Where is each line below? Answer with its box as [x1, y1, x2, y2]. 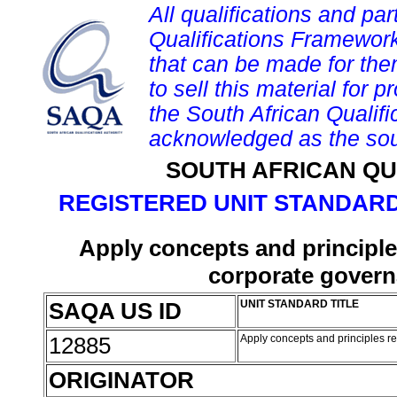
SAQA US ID [49, 298, 182, 324]
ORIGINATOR [49, 367, 194, 393]
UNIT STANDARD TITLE [240, 298, 359, 310]
